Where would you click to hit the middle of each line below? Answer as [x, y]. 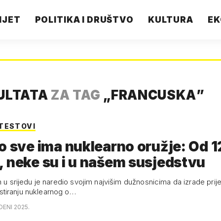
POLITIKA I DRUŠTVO [84, 20]
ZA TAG [75, 95]
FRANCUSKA [154, 95]
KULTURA [170, 20]
